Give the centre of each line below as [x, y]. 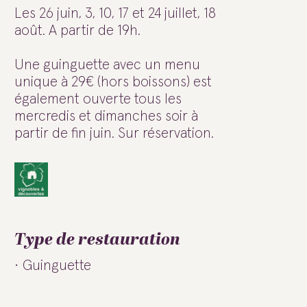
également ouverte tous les [98, 99]
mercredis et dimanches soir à [106, 116]
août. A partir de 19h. [77, 30]
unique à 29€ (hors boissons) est [113, 82]
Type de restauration [97, 240]
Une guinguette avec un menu [107, 65]
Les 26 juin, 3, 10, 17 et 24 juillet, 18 [115, 13]
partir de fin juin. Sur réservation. [114, 133]
